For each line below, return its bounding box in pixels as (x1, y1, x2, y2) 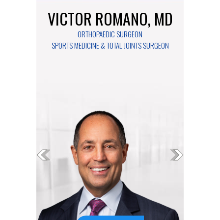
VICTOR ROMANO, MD (47, 7, 173, 30)
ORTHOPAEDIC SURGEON (78, 28, 142, 40)
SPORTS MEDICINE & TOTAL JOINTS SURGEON (51, 40, 169, 51)
